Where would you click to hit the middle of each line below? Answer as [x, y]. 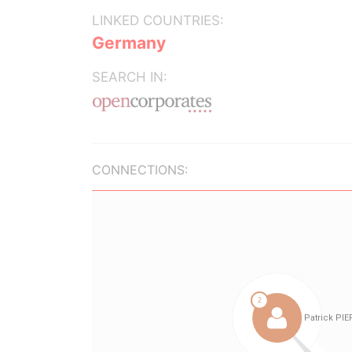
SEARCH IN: [130, 77]
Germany [129, 43]
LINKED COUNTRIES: [158, 20]
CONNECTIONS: [140, 170]
